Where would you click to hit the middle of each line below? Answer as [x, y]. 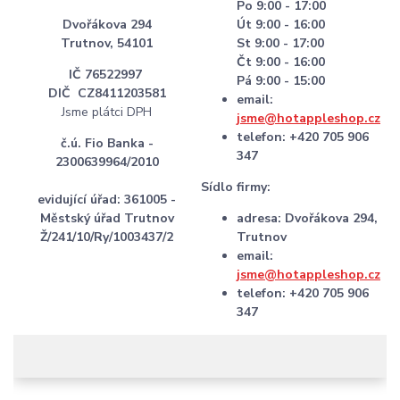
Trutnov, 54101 [107, 43]
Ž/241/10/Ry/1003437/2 [107, 237]
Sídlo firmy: [236, 187]
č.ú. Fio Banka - [107, 143]
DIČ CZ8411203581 [107, 93]
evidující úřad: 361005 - [107, 199]
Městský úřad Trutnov [107, 218]
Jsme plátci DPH [107, 112]
